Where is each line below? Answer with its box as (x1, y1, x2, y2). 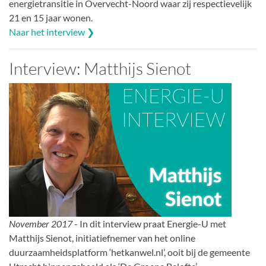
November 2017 (9, 218, 72, 229)
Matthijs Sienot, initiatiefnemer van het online (9, 232, 195, 243)
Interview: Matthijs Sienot (9, 58, 191, 78)
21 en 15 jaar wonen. (9, 12, 93, 23)
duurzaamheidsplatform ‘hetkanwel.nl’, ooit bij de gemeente (9, 246, 250, 258)
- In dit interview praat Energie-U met (72, 218, 226, 229)
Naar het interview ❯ (9, 26, 94, 37)
